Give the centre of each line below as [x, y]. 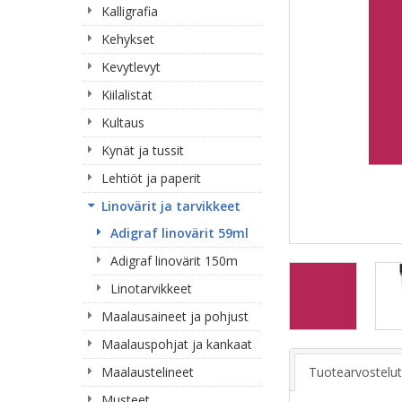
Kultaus [123, 122]
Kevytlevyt [131, 67]
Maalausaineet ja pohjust [175, 316]
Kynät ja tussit [143, 150]
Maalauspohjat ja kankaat [177, 344]
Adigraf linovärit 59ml [179, 233]
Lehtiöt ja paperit [151, 178]
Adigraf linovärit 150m [174, 261]
